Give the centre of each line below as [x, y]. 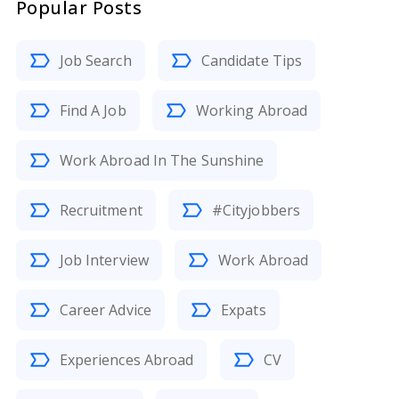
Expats [244, 310]
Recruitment [101, 210]
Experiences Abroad [126, 360]
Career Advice [105, 310]
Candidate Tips [252, 61]
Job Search [95, 61]
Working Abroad [252, 110]
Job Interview [104, 260]
